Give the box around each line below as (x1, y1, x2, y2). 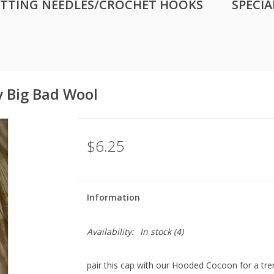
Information (86, 191, 140, 203)
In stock (139, 226, 171, 237)
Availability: (86, 226, 134, 237)
